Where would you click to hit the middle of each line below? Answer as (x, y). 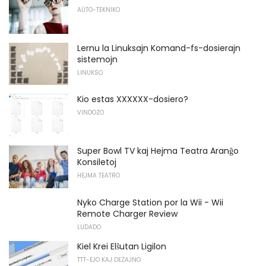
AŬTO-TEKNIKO (99, 9)
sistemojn (97, 59)
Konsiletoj (97, 162)
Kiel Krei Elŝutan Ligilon (122, 246)
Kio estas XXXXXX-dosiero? (133, 99)
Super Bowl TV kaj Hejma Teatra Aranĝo (158, 151)
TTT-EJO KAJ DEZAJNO (109, 259)
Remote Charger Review (127, 213)
